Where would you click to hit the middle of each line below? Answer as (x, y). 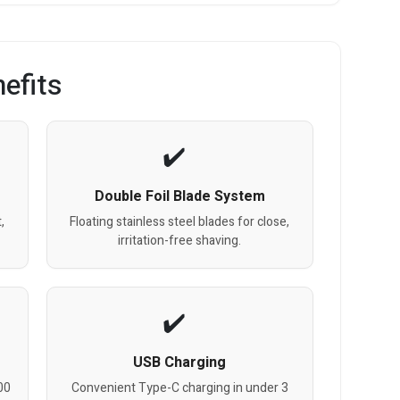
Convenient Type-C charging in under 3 (179, 387)
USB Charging (180, 362)
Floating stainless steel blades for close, (180, 221)
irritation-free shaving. (180, 240)
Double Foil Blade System (179, 196)
